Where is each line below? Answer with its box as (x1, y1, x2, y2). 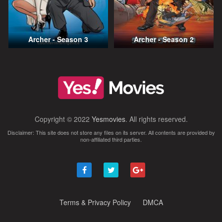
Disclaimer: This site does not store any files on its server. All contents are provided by (7, 128, 215, 136)
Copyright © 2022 (34, 113, 92, 124)
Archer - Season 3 (28, 34, 88, 45)
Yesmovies (91, 113, 125, 124)
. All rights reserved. (125, 113, 188, 124)
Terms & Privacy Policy (59, 197, 131, 207)
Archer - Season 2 (134, 34, 194, 45)
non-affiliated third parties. (80, 135, 142, 143)
